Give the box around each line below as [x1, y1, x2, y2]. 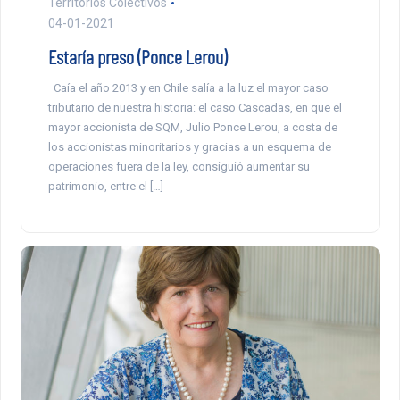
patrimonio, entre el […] [47, 179, 163, 194]
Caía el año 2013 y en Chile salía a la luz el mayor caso [47, 81, 329, 96]
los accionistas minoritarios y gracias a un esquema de [47, 140, 331, 154]
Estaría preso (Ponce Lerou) [47, 45, 227, 69]
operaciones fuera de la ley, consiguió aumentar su [47, 160, 310, 174]
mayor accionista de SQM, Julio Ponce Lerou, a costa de [47, 121, 337, 135]
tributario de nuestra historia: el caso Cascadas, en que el [47, 101, 342, 115]
